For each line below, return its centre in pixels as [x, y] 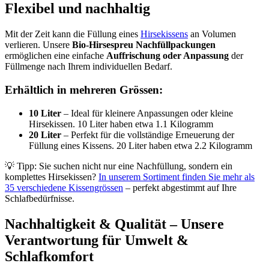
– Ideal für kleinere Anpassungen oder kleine [147, 113]
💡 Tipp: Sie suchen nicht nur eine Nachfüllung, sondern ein [119, 166]
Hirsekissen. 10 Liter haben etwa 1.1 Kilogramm [121, 124]
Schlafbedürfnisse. [40, 198]
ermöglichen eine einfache [56, 56]
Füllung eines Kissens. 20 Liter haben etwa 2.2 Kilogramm [141, 145]
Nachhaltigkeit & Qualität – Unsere [114, 224]
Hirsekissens [164, 34]
